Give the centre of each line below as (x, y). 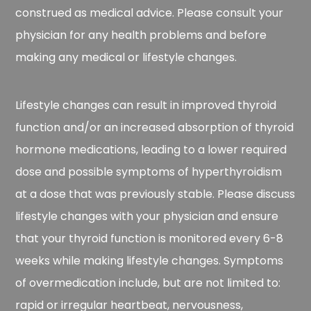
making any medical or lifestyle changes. (126, 57)
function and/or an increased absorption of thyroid (155, 127)
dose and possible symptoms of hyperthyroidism (149, 171)
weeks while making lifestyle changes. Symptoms (150, 260)
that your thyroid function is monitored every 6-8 (150, 238)
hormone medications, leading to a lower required (151, 149)
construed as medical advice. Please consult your (150, 12)
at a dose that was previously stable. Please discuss (155, 194)
